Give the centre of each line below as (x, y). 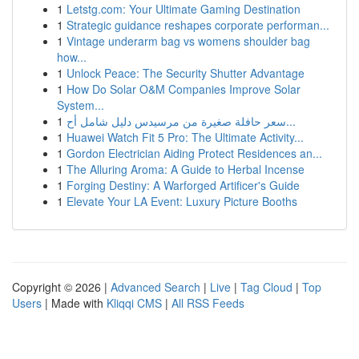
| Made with (74, 303)
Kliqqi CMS (134, 303)
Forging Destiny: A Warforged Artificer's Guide (183, 185)
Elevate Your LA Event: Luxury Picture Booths (182, 201)
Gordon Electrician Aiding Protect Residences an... (194, 153)
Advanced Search (155, 287)
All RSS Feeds (208, 303)
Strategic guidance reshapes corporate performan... (198, 25)
